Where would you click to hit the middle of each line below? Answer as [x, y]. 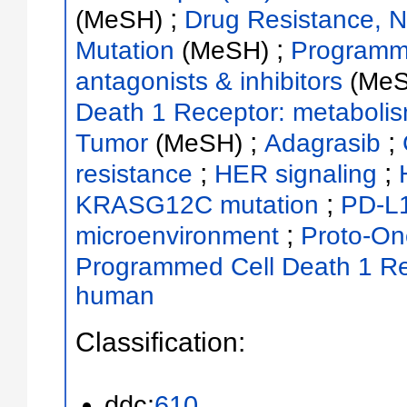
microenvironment [177, 235]
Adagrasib [322, 143]
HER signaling [295, 174]
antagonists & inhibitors [208, 81]
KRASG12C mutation [197, 204]
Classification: [160, 342]
